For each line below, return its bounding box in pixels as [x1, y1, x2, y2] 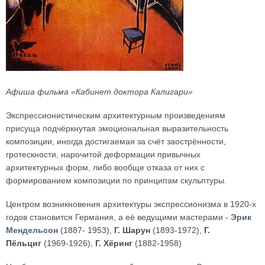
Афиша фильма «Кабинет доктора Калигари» [6, 87, 193, 96]
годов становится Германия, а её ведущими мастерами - [6, 212, 231, 222]
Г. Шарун [112, 225, 150, 235]
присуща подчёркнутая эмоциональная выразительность [6, 124, 228, 133]
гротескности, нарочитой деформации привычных [6, 150, 201, 159]
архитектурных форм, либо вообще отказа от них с [6, 163, 205, 172]
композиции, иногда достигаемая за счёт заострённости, [6, 137, 226, 146]
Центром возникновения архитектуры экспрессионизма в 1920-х [6, 199, 256, 209]
